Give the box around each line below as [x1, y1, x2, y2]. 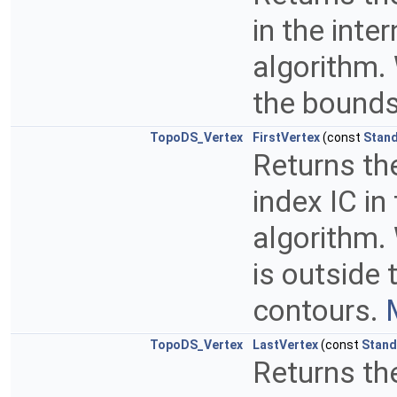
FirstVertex [253, 130, 320, 145]
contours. [253, 293, 385, 329]
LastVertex [253, 338, 318, 353]
